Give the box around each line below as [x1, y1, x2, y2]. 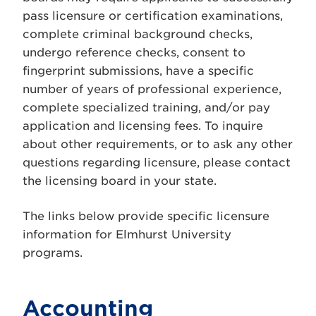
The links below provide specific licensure [23, 209, 269, 223]
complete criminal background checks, [23, 28, 253, 41]
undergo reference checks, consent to [23, 46, 245, 59]
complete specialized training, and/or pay [23, 101, 270, 114]
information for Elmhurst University [23, 228, 231, 241]
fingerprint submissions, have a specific [23, 64, 254, 78]
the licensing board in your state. [23, 174, 217, 188]
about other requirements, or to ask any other [23, 138, 293, 151]
